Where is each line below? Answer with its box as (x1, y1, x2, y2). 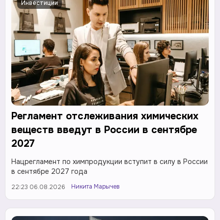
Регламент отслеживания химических (11, 110, 198, 123)
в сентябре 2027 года (11, 167, 87, 176)
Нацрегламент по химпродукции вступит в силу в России (11, 157, 208, 166)
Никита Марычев (71, 183, 120, 191)
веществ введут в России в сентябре (11, 124, 197, 137)
